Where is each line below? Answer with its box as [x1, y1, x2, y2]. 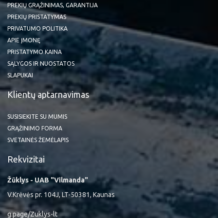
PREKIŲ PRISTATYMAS [7, 14, 66, 20]
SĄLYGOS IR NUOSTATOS [7, 60, 74, 67]
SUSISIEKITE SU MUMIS [7, 113, 67, 120]
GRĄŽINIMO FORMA [7, 125, 62, 131]
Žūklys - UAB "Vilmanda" [7, 176, 88, 184]
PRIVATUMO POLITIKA [7, 25, 68, 32]
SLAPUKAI [7, 72, 33, 78]
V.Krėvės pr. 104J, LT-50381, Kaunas [7, 191, 115, 199]
